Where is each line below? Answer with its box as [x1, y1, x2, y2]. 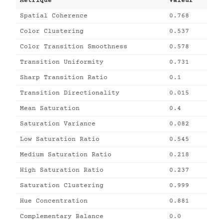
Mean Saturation [20, 105, 80, 112]
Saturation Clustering [20, 182, 104, 189]
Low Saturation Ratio [20, 136, 100, 143]
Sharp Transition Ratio [20, 74, 108, 81]
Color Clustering [20, 28, 84, 35]
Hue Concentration [20, 198, 88, 205]
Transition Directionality [20, 90, 119, 97]
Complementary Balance [20, 213, 104, 220]
